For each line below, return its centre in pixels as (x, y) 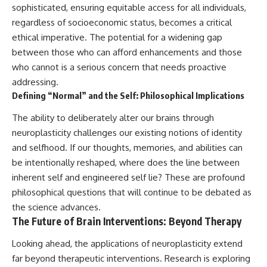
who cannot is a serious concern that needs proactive (119, 67)
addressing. (35, 82)
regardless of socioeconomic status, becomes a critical (122, 23)
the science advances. (56, 207)
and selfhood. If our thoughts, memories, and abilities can (127, 147)
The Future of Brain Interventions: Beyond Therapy (127, 221)
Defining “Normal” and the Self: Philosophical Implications (128, 96)
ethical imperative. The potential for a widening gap (117, 38)
